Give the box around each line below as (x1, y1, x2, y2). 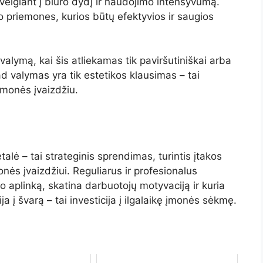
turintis (159, 150, 194, 162)
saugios (177, 10, 214, 22)
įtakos (194, 150, 222, 162)
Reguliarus (73, 164, 125, 177)
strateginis (45, 150, 97, 162)
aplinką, (9, 179, 48, 191)
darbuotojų (85, 179, 140, 191)
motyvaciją (140, 179, 193, 191)
